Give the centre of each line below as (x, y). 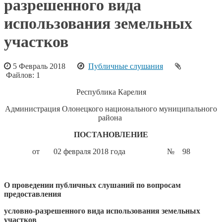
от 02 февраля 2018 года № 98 (111, 151)
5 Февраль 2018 (44, 66)
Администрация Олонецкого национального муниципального (111, 109)
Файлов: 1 (26, 75)
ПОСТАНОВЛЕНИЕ (111, 134)
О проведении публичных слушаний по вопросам (92, 185)
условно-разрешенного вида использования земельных (102, 211)
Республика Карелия (111, 92)
